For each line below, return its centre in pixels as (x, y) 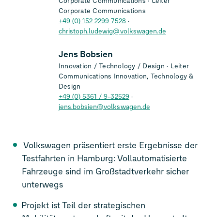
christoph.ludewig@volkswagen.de (112, 31)
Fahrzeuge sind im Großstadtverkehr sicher (58, 172)
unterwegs (72, 185)
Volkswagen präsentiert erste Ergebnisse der (103, 146)
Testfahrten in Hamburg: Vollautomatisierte (104, 159)
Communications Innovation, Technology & (126, 77)
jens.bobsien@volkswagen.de (104, 107)
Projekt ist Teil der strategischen (83, 206)
